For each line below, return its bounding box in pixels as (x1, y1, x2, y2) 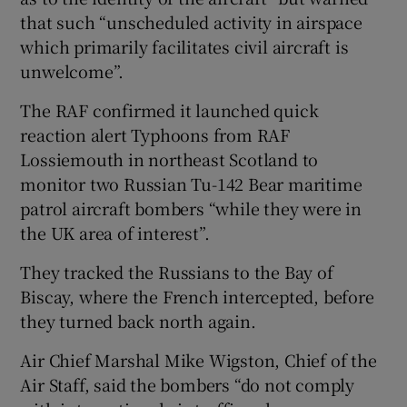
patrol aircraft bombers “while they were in (20, 195, 362, 220)
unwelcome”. (20, 58, 124, 83)
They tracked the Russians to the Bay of (20, 259, 333, 283)
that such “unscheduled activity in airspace (20, 9, 362, 34)
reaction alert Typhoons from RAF (20, 122, 291, 146)
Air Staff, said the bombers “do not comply (20, 372, 355, 396)
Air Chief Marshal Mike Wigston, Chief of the (20, 347, 377, 372)
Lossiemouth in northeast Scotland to (20, 146, 319, 171)
